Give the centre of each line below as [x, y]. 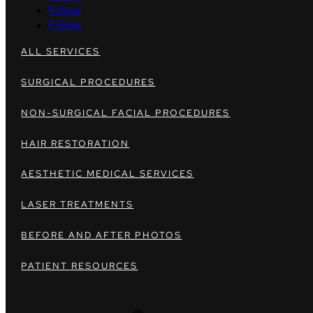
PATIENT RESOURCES [80, 265]
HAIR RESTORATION [75, 143]
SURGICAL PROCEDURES [88, 82]
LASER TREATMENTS [78, 205]
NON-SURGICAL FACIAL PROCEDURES [126, 112]
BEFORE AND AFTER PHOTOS [102, 235]
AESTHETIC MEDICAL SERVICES [108, 174]
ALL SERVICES [61, 52]
